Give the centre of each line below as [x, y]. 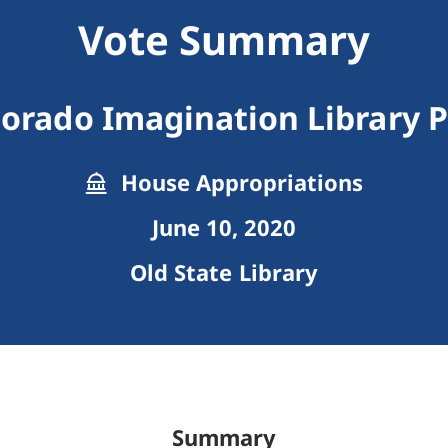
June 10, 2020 [224, 227]
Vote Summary [224, 40]
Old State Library [224, 272]
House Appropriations [239, 182]
